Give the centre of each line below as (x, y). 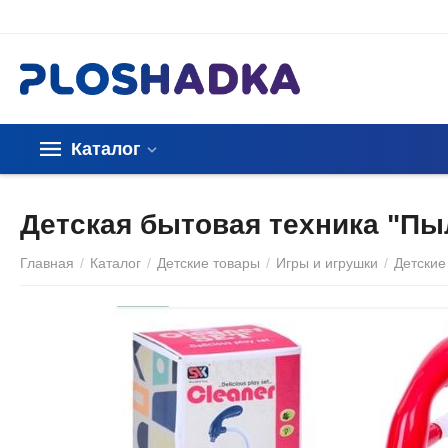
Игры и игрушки (327, 263)
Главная (47, 263)
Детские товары (209, 263)
